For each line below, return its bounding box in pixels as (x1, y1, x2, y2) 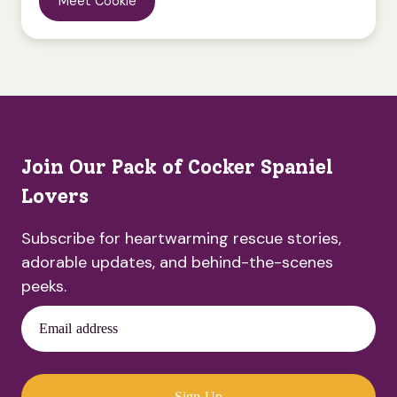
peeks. (21, 275, 66, 297)
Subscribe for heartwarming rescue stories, (21, 227, 341, 249)
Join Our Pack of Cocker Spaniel (21, 154, 333, 179)
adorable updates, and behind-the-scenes (21, 251, 333, 273)
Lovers (21, 183, 89, 208)
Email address (39, 320, 119, 336)
